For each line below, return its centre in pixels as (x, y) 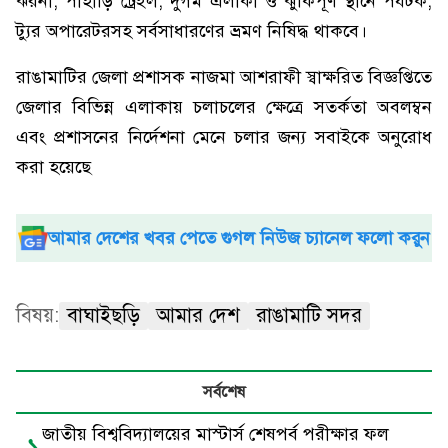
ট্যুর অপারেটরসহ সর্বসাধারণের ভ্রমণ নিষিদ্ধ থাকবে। (191, 31)
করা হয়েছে (53, 167)
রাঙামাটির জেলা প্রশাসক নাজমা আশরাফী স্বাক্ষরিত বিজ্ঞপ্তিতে (224, 77)
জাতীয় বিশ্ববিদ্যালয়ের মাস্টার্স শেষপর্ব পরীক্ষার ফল (215, 434)
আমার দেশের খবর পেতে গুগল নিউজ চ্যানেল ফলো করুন (239, 238)
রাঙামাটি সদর (309, 315)
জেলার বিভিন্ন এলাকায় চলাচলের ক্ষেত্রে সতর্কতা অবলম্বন (224, 107)
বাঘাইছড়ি (103, 315)
